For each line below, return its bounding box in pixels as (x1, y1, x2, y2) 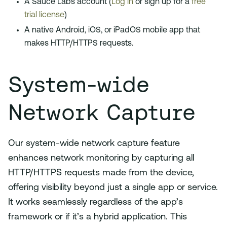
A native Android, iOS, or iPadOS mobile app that (24, 26, 200, 35)
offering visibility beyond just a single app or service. (8, 183, 218, 193)
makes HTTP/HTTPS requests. (24, 40, 133, 48)
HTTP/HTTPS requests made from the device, (8, 168, 194, 178)
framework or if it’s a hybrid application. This (8, 212, 187, 222)
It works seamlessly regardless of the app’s (8, 198, 183, 208)
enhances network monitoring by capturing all (8, 154, 194, 164)
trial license (24, 11, 64, 20)
